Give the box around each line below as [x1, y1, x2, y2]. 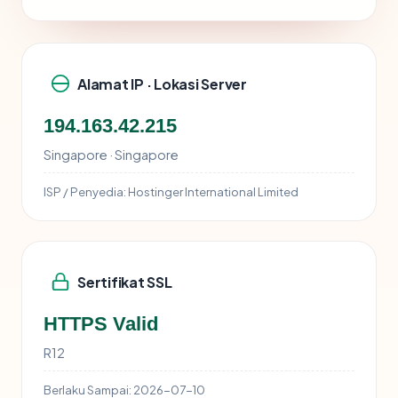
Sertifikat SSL [77, 272, 172, 291]
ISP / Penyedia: [44, 184, 126, 200]
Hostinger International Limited [126, 184, 298, 200]
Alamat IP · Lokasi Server [77, 74, 247, 93]
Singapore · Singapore [44, 147, 179, 163]
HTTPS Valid [44, 313, 158, 336]
